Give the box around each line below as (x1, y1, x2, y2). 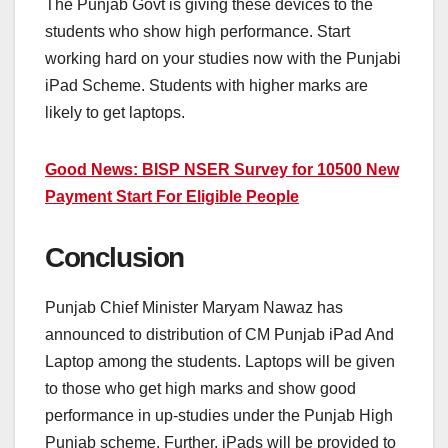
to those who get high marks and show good (45, 379, 356, 397)
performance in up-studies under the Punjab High (45, 406, 393, 424)
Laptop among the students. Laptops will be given (45, 352, 395, 370)
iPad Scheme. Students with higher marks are (45, 77, 368, 95)
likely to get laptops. (45, 104, 185, 122)
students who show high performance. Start (45, 23, 350, 41)
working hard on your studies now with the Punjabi (45, 50, 401, 68)
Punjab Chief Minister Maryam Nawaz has (45, 298, 343, 316)
